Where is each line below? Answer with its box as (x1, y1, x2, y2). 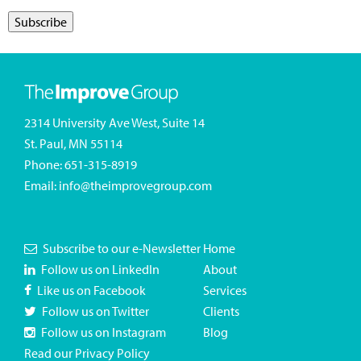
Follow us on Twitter (42, 302, 149, 319)
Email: (24, 176, 59, 193)
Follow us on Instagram (41, 323, 166, 340)
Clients (203, 302, 239, 319)
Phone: (24, 156, 64, 172)
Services (203, 281, 247, 298)
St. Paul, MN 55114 (24, 135, 122, 151)
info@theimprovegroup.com (59, 176, 212, 193)
